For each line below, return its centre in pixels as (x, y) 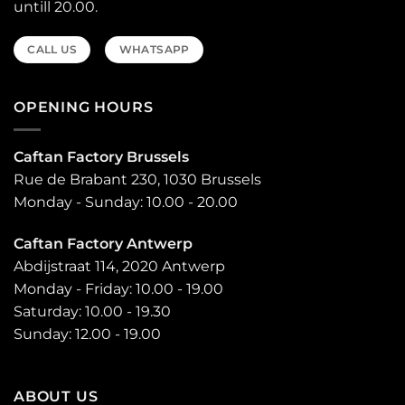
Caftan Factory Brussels (101, 156)
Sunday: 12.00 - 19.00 (87, 334)
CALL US (52, 50)
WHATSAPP (154, 50)
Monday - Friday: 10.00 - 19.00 (118, 288)
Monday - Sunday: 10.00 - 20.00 (126, 202)
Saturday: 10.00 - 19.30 (92, 311)
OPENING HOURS (84, 108)
